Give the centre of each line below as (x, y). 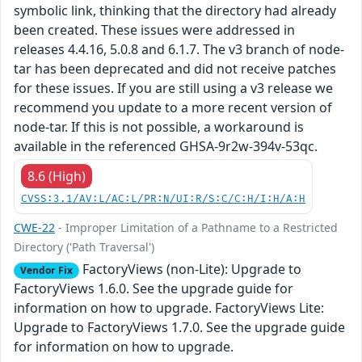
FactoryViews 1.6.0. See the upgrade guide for (154, 289)
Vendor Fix (46, 271)
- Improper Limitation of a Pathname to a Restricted (196, 228)
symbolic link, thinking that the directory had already (175, 11)
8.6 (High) (57, 177)
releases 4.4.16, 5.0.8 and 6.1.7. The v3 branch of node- (179, 50)
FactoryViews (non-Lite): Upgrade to (190, 269)
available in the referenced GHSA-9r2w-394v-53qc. (166, 147)
